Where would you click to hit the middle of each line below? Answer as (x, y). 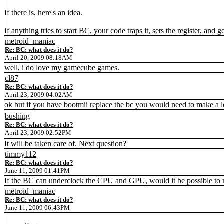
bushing (17, 116)
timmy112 (21, 154)
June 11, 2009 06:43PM (37, 208)
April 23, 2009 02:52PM (38, 133)
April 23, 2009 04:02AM (39, 95)
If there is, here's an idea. (43, 13)
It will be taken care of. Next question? (65, 144)
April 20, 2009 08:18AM (39, 58)
